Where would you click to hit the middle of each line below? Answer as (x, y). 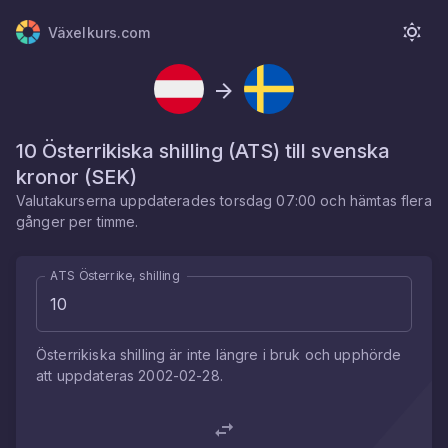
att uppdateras (87, 375)
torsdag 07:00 (268, 200)
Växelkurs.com (99, 32)
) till (292, 151)
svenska (350, 151)
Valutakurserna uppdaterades (118, 200)
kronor (47, 177)
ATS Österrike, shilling (114, 275)
